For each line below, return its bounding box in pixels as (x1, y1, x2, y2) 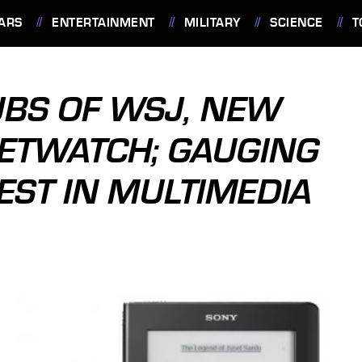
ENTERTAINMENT (52, 15, 155, 30)
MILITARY (183, 15, 241, 30)
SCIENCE (270, 15, 323, 30)
